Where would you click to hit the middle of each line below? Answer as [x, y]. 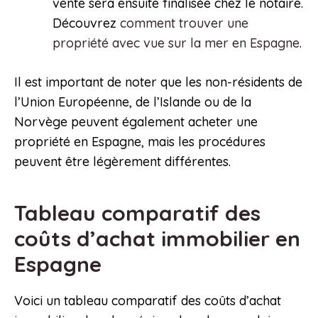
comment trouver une [184, 23]
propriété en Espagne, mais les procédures [140, 142]
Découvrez [86, 23]
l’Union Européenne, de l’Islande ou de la [133, 102]
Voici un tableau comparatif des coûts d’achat [148, 301]
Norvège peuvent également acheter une [136, 122]
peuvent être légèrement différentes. [122, 162]
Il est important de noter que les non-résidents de [158, 82]
